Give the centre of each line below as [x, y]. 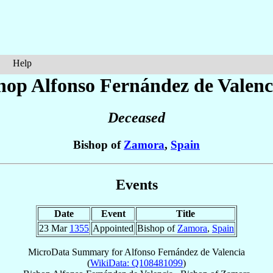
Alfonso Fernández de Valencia [185, 252]
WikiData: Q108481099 [136, 263]
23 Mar [54, 228]
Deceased [136, 118]
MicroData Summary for [76, 252]
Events [136, 184]
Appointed [113, 228]
